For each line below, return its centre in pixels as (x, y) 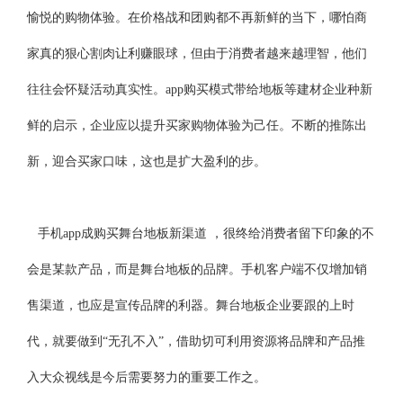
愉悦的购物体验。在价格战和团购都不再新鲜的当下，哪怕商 (197, 18)
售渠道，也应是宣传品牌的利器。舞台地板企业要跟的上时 (191, 305)
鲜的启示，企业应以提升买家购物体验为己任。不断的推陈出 (197, 125)
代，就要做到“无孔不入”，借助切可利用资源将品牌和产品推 (197, 341)
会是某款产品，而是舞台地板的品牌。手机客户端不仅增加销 (197, 269)
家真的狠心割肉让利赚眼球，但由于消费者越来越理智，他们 (197, 54)
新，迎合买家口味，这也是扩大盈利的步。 (147, 161)
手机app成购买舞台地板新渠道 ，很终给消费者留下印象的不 (201, 233)
